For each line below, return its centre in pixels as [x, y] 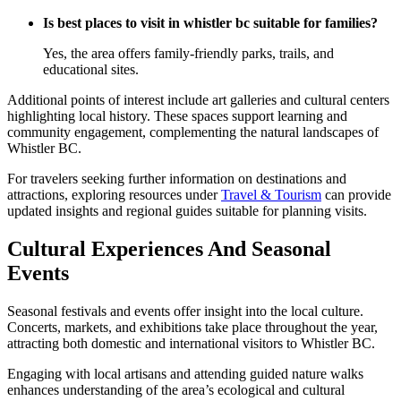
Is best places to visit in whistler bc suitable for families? [210, 23]
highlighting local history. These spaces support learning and [177, 116]
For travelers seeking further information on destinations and [177, 179]
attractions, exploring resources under [114, 195]
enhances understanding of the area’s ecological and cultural [176, 389]
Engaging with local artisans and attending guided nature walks [185, 373]
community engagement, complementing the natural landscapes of [193, 132]
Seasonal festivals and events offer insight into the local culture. [185, 311]
